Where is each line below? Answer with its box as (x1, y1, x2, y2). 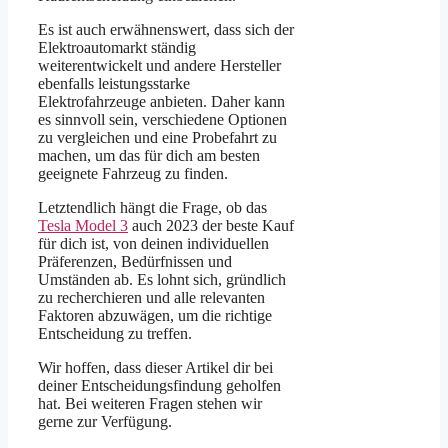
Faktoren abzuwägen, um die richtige (38, 306, 272, 324)
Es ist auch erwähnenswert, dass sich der (38, 20, 294, 38)
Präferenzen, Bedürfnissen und (38, 252, 232, 270)
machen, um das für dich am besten (38, 146, 260, 164)
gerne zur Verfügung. (38, 412, 172, 430)
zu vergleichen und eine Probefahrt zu (38, 128, 277, 146)
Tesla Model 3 (38, 216, 128, 234)
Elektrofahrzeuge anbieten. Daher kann (38, 92, 285, 110)
